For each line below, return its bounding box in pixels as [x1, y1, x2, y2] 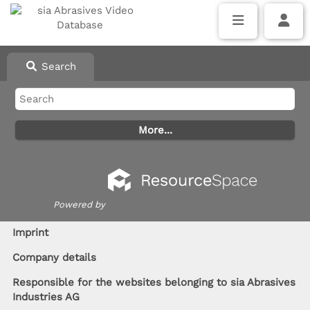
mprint [15, 226, 48, 239]
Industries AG [12, 291, 80, 303]
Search [37, 60, 76, 73]
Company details [12, 251, 96, 264]
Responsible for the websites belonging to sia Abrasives [12, 276, 295, 289]
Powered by [53, 199, 105, 210]
